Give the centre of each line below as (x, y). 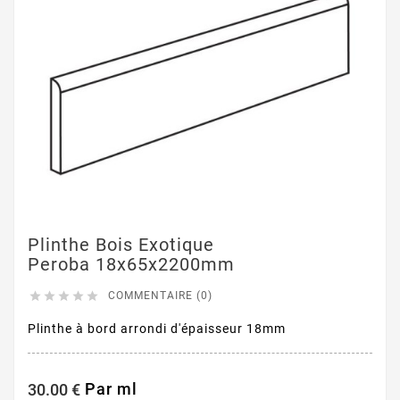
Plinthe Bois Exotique (121, 245)
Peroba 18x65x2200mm (131, 265)
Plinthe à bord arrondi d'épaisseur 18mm (157, 329)
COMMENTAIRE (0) (160, 296)
